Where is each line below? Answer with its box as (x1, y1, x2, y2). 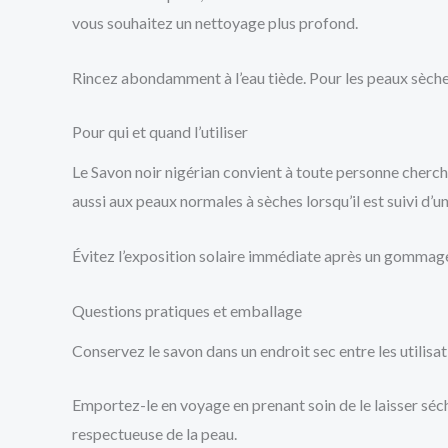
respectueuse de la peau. (72, 424, 237, 444)
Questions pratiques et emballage (72, 300, 302, 320)
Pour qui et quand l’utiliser (72, 122, 248, 142)
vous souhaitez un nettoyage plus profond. (72, 13, 358, 33)
